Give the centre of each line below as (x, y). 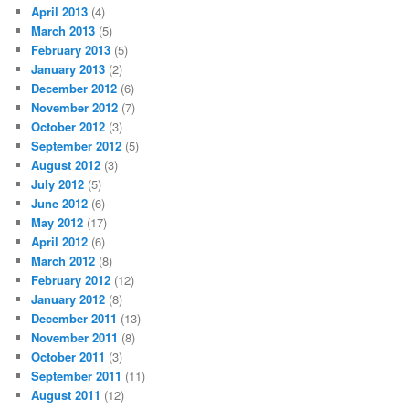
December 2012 (74, 88)
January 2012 (68, 299)
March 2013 (63, 30)
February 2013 (71, 49)
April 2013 (60, 11)
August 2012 (66, 164)
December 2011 (74, 318)
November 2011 (75, 337)
